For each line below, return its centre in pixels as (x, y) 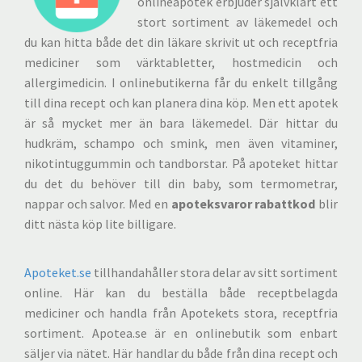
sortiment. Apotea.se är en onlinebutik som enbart (181, 333)
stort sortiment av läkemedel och (238, 22)
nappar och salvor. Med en (98, 204)
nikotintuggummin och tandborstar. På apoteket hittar (181, 163)
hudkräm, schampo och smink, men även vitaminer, (181, 143)
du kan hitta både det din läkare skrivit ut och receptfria (181, 42)
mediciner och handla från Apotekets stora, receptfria (181, 313)
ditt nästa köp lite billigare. (100, 224)
